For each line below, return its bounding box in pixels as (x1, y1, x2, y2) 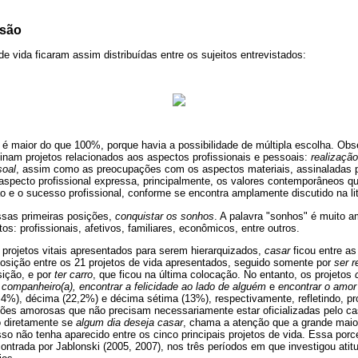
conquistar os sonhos (115, 209, 214, 222)
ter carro (54, 268, 93, 280)
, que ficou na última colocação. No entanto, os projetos (93, 268, 355, 280)
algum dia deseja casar (76, 316, 183, 328)
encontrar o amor (278, 280, 356, 292)
